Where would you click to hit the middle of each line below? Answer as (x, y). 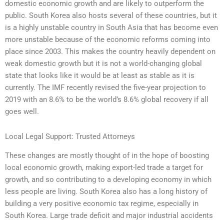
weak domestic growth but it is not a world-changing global (103, 64)
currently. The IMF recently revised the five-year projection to (105, 88)
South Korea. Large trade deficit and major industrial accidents (109, 216)
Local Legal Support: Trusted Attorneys (70, 136)
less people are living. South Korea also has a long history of (106, 192)
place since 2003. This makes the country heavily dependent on (110, 52)
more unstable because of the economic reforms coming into (108, 40)
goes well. (22, 112)
